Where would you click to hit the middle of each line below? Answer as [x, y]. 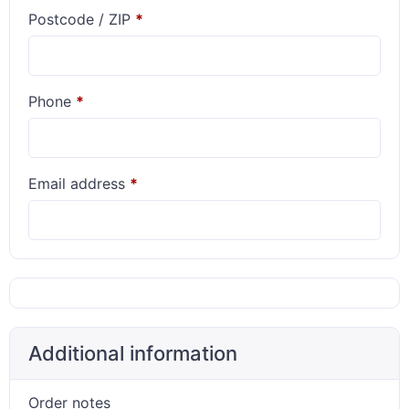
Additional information [133, 353]
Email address [79, 184]
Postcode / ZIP [82, 19]
